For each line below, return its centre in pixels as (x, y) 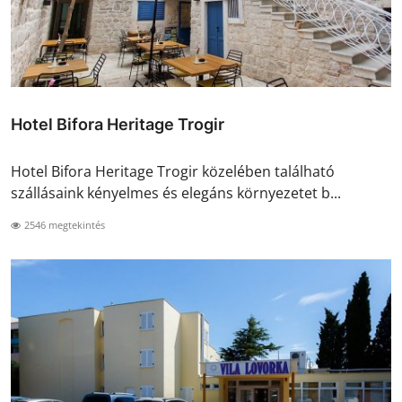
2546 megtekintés (63, 225)
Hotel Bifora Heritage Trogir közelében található (173, 172)
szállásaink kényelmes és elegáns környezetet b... (176, 193)
